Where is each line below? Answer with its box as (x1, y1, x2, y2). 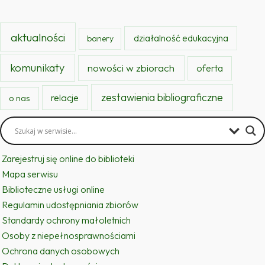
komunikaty (10, 61, 65, 75)
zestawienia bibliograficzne (101, 91, 223, 105)
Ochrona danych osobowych (2, 245, 119, 257)
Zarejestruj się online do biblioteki (2, 153, 134, 164)
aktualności (11, 30, 66, 44)
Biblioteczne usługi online (2, 183, 105, 195)
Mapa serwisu (2, 168, 58, 180)
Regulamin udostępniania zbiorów (2, 199, 138, 211)
